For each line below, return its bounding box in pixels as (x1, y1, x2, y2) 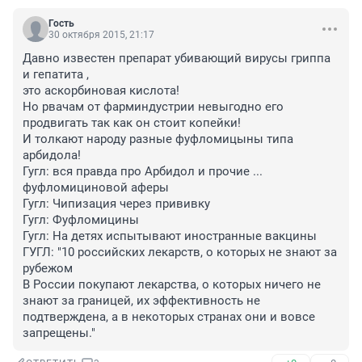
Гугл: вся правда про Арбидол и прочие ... (23, 164, 263, 179)
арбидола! (23, 148, 81, 163)
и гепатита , (23, 67, 89, 82)
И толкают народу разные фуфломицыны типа (23, 132, 293, 147)
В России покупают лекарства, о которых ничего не (23, 277, 321, 293)
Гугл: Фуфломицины (23, 213, 139, 228)
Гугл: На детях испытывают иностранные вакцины (23, 229, 317, 244)
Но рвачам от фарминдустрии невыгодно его (23, 99, 284, 115)
